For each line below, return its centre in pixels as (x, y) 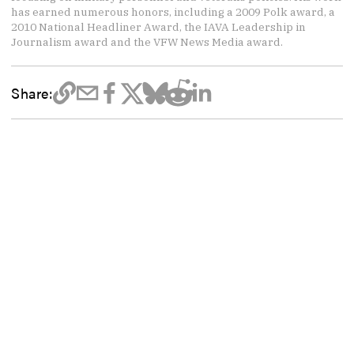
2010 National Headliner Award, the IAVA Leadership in (159, 27)
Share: (32, 92)
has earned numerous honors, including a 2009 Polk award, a (173, 12)
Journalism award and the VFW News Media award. (147, 42)
